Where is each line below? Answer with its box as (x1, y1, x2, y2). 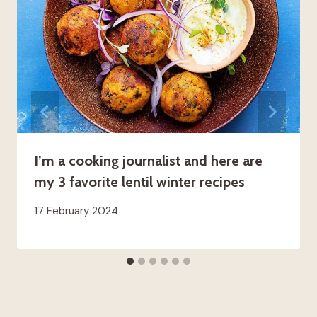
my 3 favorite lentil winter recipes (34, 173, 245, 191)
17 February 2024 (34, 204, 118, 219)
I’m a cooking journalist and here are (34, 152, 263, 170)
